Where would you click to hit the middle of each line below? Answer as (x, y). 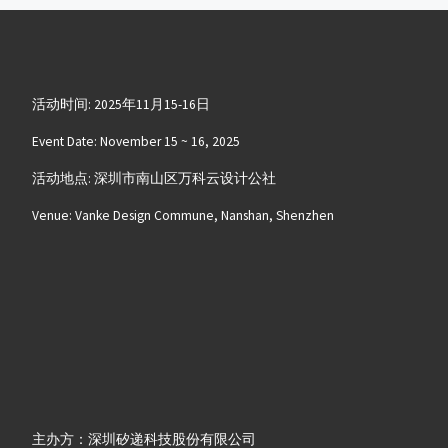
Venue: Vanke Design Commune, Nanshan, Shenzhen (182, 215)
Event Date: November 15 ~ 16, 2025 (135, 141)
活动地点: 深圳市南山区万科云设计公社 (153, 178)
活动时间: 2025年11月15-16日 (120, 105)
